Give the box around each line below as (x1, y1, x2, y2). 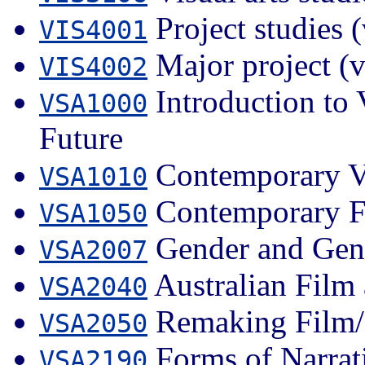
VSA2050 (39, 308, 147, 338)
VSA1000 (39, 88, 147, 118)
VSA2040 (39, 271, 147, 301)
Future (39, 120, 123, 156)
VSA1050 (39, 198, 147, 228)
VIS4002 (39, 51, 147, 81)
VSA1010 (39, 161, 147, 191)
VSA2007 (39, 235, 147, 265)
